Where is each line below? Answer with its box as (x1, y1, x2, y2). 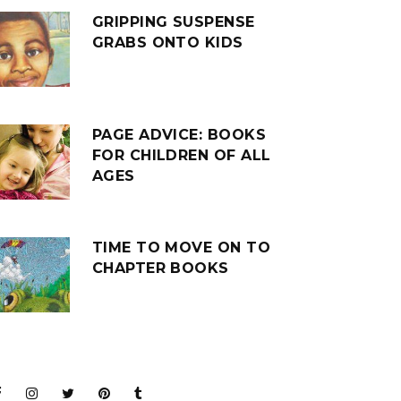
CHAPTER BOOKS (91, 260, 229, 277)
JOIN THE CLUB (91, 352, 214, 369)
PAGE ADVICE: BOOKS (91, 126, 267, 143)
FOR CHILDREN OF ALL (91, 147, 271, 164)
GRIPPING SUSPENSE (91, 13, 255, 30)
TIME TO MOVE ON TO (91, 239, 271, 256)
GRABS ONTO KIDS (91, 34, 243, 51)
